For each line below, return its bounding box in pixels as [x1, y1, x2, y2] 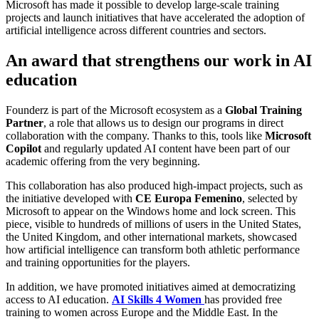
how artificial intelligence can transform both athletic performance [6, 243, 300, 256]
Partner [6, 116, 43, 129]
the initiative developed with [6, 192, 135, 204]
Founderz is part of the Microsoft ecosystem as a [6, 103, 225, 116]
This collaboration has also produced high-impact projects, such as [6, 179, 303, 192]
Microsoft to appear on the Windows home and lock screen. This [6, 204, 296, 217]
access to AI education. [6, 293, 112, 305]
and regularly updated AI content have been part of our [41, 142, 290, 155]
